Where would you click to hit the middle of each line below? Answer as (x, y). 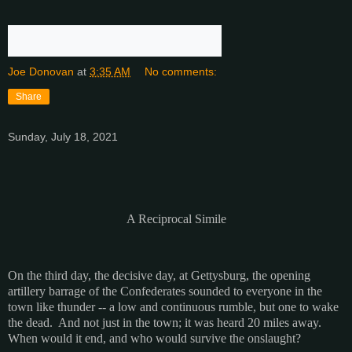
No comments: (181, 71)
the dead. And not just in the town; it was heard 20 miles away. (166, 322)
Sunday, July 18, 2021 (63, 136)
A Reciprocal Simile (176, 219)
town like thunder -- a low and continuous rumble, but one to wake (173, 306)
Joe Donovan (41, 71)
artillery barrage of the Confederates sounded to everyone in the (165, 291)
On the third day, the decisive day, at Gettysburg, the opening (159, 275)
